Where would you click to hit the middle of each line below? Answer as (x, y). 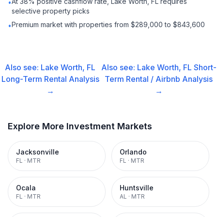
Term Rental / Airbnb (143, 79)
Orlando (133, 152)
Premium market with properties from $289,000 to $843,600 (108, 24)
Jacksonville (38, 152)
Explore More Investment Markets (80, 126)
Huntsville (137, 188)
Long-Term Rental (34, 79)
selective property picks (51, 11)
